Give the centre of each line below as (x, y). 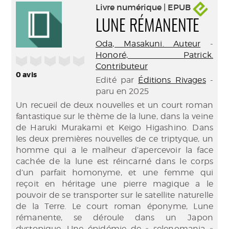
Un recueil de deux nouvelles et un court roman (114, 105)
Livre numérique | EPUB (144, 7)
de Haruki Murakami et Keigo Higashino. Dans (114, 128)
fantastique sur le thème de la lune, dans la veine (114, 116)
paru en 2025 (122, 91)
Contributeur (122, 66)
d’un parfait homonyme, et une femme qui (114, 173)
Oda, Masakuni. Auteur (148, 44)
